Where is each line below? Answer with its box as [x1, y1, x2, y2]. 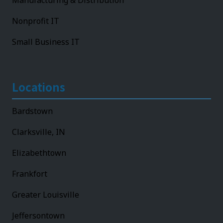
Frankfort [12, 168, 47, 180]
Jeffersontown [12, 210, 65, 222]
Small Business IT [12, 36, 80, 48]
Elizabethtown [12, 147, 66, 159]
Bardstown [12, 106, 53, 117]
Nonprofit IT [12, 15, 59, 27]
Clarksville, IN [12, 126, 65, 138]
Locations [12, 79, 65, 95]
